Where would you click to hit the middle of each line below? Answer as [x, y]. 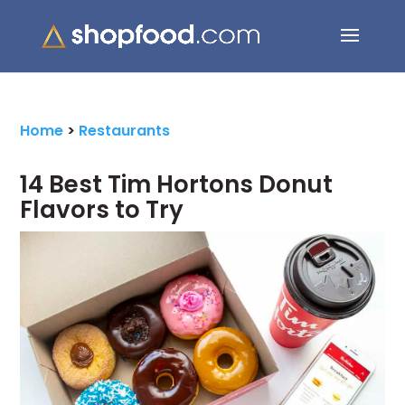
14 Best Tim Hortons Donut [177, 184]
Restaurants [125, 131]
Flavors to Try [102, 210]
